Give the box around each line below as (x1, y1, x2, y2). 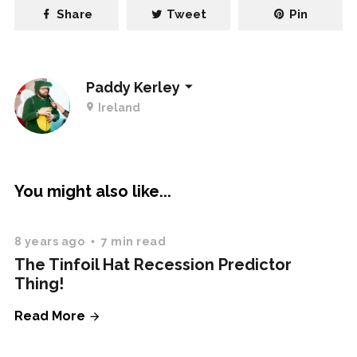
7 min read (101, 235, 167, 248)
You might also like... (14, 182, 171, 201)
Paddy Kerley (85, 78, 180, 96)
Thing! (14, 274, 64, 293)
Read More (14, 308, 88, 324)
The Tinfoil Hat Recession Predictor (14, 255, 292, 274)
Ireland (95, 101, 140, 114)
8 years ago (14, 235, 88, 248)
